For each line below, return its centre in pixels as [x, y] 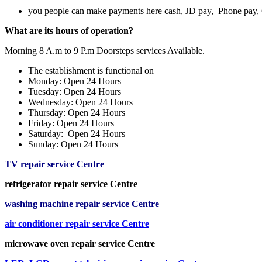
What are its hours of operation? [70, 30]
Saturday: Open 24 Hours [77, 133]
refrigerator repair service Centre [71, 184]
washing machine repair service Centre [82, 204]
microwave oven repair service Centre [80, 243]
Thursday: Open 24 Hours [77, 112]
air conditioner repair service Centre [77, 223]
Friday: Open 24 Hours [71, 123]
